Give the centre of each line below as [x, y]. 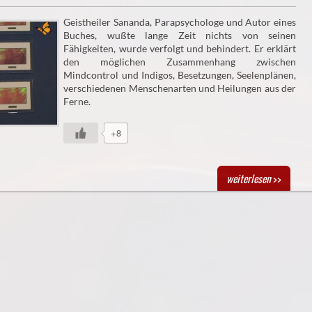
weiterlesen [248, 178]
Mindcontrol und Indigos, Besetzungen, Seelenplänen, [180, 75]
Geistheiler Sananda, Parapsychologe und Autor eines [180, 22]
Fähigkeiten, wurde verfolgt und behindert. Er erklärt [180, 48]
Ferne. [77, 101]
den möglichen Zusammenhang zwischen [180, 62]
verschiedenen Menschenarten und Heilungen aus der [180, 88]
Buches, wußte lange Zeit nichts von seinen [180, 35]
